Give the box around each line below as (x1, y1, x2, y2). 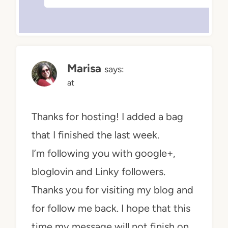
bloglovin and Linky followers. (32, 165, 165, 178)
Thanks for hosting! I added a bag (32, 110, 183, 123)
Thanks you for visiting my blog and (32, 184, 193, 196)
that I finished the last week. (32, 129, 159, 141)
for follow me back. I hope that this (32, 202, 190, 215)
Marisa (67, 62, 101, 76)
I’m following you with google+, (32, 147, 176, 160)
